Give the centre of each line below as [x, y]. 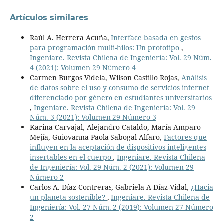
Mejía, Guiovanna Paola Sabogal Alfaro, [97, 137]
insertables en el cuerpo [71, 157]
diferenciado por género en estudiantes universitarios [120, 97]
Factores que [185, 137]
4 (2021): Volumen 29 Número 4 [83, 67]
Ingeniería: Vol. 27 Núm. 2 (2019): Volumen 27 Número [121, 207]
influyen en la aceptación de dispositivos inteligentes [118, 147]
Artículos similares [49, 17]
